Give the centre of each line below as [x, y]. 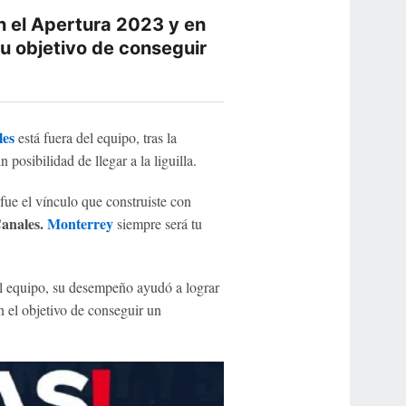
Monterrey [80, 223]
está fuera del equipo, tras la [95, 137]
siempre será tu [157, 223]
